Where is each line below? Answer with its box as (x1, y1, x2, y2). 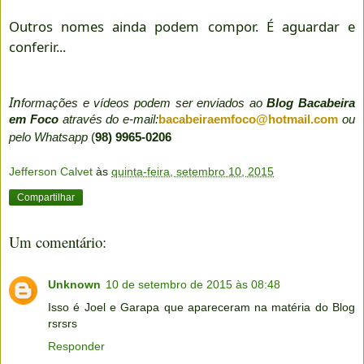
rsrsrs (48, 317, 77, 331)
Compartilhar (17, 192, 75, 204)
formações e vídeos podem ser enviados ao (21, 95, 267, 110)
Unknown (48, 278, 101, 292)
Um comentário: (9, 231, 106, 252)
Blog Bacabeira (266, 95, 355, 110)
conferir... (9, 37, 66, 56)
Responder (48, 340, 105, 353)
